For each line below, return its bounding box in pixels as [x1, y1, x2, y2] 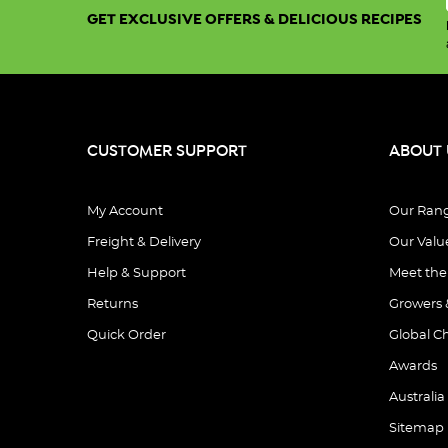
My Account [87, 204, 163, 218]
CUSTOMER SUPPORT [87, 140, 247, 162]
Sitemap [388, 421, 444, 435]
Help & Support [87, 266, 186, 280]
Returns [87, 297, 138, 311]
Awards [388, 359, 437, 373]
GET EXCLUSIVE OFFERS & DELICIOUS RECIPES [87, 9, 423, 29]
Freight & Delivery [87, 235, 201, 249]
